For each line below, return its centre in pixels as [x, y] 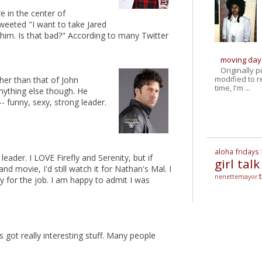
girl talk [237, 164]
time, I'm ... [232, 87]
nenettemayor [236, 177]
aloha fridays [237, 152]
